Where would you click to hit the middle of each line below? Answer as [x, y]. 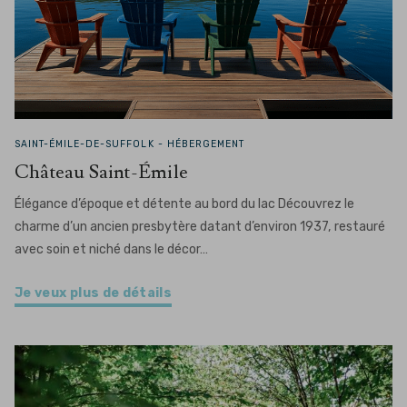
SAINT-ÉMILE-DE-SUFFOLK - [91, 144]
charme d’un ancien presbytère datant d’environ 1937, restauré [200, 227]
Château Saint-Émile [101, 172]
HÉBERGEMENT [205, 144]
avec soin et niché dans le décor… [111, 249]
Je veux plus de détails [94, 293]
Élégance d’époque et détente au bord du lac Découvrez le [184, 204]
